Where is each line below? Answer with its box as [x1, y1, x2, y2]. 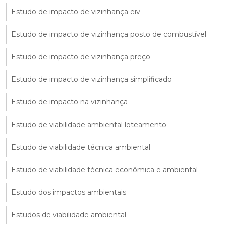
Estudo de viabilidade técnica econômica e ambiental [11, 165, 198, 174]
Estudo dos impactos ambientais [11, 187, 126, 197]
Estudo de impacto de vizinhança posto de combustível [11, 29, 206, 39]
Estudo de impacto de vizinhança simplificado [11, 74, 172, 84]
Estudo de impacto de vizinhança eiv [11, 7, 140, 16]
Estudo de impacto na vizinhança [11, 97, 128, 106]
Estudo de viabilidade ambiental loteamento [11, 120, 166, 129]
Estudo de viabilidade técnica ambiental [11, 142, 150, 152]
